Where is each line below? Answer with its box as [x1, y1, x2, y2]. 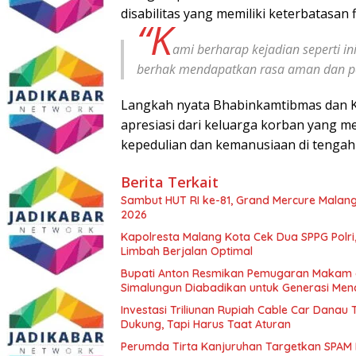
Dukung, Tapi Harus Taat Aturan [121, 316, 291, 331]
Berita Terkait [121, 172, 219, 192]
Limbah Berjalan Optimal [121, 243, 253, 258]
